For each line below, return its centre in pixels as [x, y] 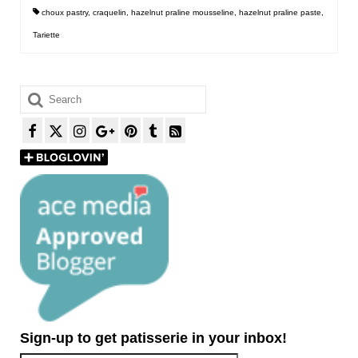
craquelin [109, 12]
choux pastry [65, 12]
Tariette [46, 35]
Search [46, 94]
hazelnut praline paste [280, 12]
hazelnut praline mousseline [183, 12]
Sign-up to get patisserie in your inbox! [153, 338]
